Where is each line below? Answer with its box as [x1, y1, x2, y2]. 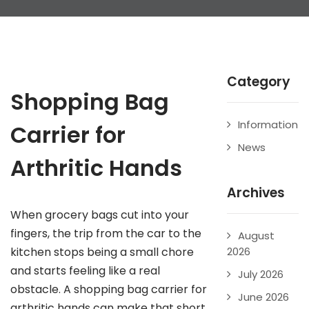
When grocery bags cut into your [10, 207, 189, 223]
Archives [226, 183, 285, 202]
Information [237, 117, 298, 132]
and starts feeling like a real [10, 263, 160, 279]
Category [226, 72, 290, 91]
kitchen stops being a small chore [10, 244, 194, 260]
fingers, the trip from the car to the [10, 226, 201, 241]
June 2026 [237, 290, 289, 304]
